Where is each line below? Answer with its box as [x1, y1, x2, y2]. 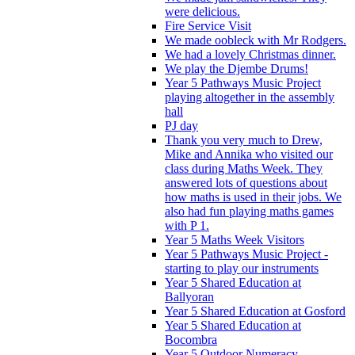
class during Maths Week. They [165, 161, 323, 175]
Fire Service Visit [165, 18, 251, 32]
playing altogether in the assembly [165, 90, 334, 104]
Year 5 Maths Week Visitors [165, 232, 304, 246]
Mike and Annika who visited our [165, 147, 333, 161]
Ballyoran [165, 289, 214, 303]
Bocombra [165, 332, 217, 346]
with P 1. [165, 218, 209, 232]
